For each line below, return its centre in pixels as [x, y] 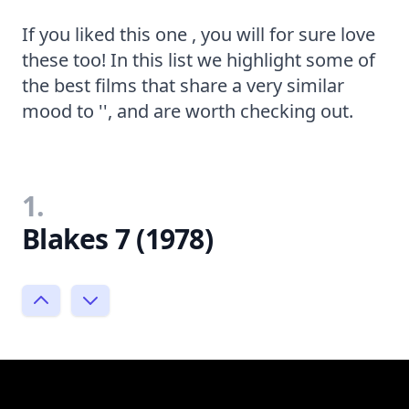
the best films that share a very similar [183, 85]
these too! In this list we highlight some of [199, 59]
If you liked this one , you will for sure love [199, 34]
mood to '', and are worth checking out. [188, 110]
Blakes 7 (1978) [117, 238]
